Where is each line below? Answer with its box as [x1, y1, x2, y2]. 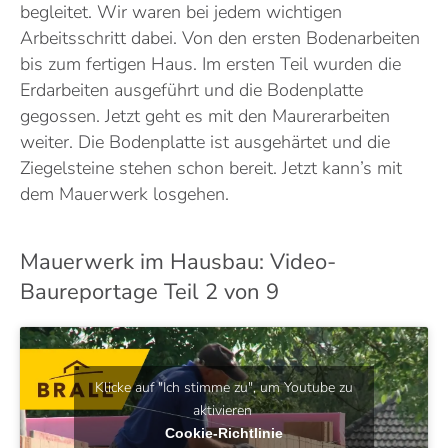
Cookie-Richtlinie [165, 424, 283, 441]
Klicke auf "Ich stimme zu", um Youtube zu [95, 377, 353, 397]
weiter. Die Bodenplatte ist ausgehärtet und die [20, 130, 390, 154]
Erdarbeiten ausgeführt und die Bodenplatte [20, 78, 363, 102]
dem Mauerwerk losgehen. [20, 182, 229, 206]
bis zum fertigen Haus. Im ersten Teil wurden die [20, 52, 401, 76]
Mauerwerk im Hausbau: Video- [20, 247, 336, 277]
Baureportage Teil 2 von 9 [20, 277, 279, 307]
